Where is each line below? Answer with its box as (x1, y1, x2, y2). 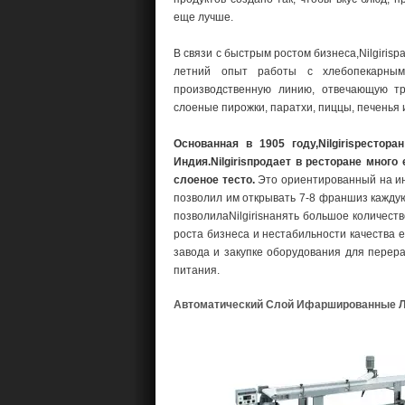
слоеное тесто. (174, 174, 255, 186)
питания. (174, 264, 220, 277)
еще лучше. (174, 11, 233, 24)
